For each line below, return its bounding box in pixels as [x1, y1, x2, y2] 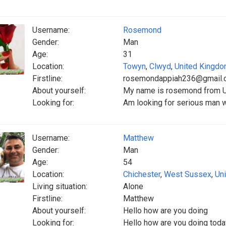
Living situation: [32, 182, 87, 191]
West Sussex [164, 169, 211, 179]
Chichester [123, 169, 160, 179]
